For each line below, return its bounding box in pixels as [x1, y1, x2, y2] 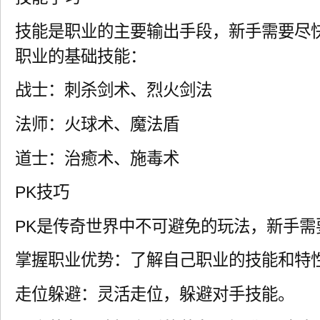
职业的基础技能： [15, 46, 146, 66]
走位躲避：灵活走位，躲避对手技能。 [15, 285, 294, 304]
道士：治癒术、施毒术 [15, 149, 179, 168]
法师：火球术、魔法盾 [15, 115, 179, 134]
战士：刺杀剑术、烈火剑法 [15, 81, 212, 100]
